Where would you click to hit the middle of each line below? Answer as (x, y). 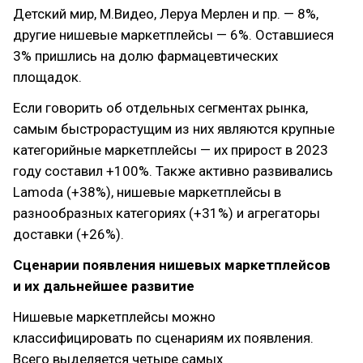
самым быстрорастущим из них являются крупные (174, 129)
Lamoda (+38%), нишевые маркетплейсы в (147, 192)
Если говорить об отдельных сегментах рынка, (160, 108)
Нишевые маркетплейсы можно (114, 317)
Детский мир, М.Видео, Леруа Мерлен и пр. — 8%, (166, 14)
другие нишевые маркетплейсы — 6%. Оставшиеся (173, 35)
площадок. (47, 77)
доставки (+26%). (68, 234)
